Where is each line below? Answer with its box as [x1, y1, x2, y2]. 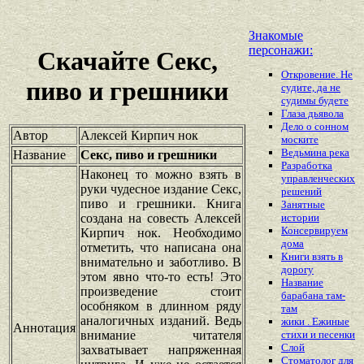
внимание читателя [80, 327, 241, 342]
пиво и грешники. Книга [80, 196, 241, 210]
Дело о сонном [281, 120, 349, 133]
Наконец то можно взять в [80, 167, 241, 181]
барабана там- [281, 289, 345, 302]
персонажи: [249, 43, 313, 57]
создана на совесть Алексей [80, 210, 241, 225]
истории [281, 211, 319, 224]
